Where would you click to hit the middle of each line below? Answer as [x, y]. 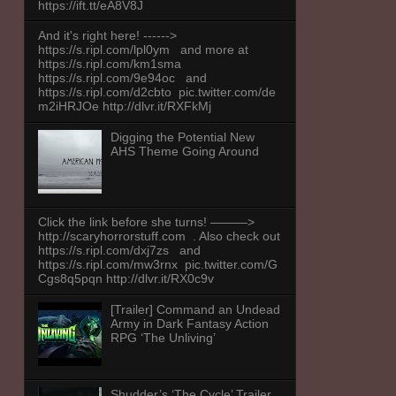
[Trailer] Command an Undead [196, 309]
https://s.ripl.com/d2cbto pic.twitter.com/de [156, 92]
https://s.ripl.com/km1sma [113, 64]
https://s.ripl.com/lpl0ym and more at [143, 50]
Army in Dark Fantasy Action [190, 323]
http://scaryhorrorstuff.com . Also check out [159, 236]
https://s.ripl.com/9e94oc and [122, 78]
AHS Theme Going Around [185, 152]
